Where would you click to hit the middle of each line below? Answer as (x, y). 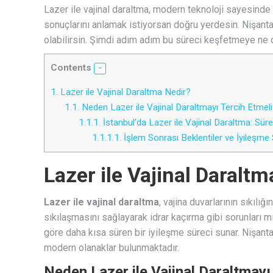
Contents (71, 68)
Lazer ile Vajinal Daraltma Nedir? (124, 92)
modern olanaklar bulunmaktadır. (112, 248)
